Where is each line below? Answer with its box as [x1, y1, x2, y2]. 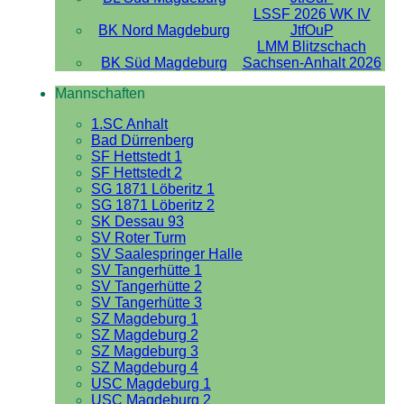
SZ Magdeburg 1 [90, 311, 198, 326]
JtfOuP [289, 23, 334, 38]
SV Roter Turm [90, 230, 186, 245]
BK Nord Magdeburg [98, 23, 231, 38]
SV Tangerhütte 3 [90, 295, 202, 310]
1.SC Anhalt [90, 116, 168, 132]
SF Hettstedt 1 [90, 149, 182, 164]
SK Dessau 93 [90, 214, 184, 229]
